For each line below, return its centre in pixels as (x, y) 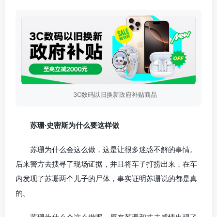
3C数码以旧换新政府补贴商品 (115, 94)
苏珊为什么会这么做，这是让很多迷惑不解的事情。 (114, 149)
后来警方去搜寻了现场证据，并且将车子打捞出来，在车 (106, 164)
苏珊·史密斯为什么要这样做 (75, 125)
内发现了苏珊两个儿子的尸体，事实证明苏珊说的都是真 (106, 178)
